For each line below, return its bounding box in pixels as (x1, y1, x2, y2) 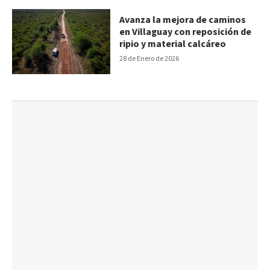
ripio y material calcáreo (119, 37, 227, 51)
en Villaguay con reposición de (119, 25, 252, 39)
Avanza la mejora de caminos (119, 13, 246, 27)
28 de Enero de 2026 (119, 54, 180, 63)
